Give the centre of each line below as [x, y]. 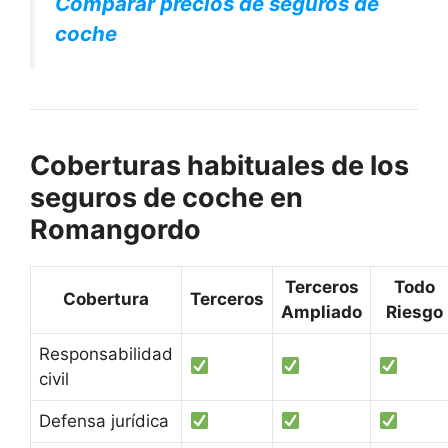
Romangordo [115, 229]
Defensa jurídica [104, 420]
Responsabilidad [106, 353]
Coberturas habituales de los [219, 165]
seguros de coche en [166, 197]
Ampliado [321, 311]
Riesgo [414, 311]
